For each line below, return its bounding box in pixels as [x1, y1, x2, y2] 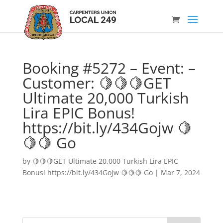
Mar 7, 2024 [160, 168, 200, 177]
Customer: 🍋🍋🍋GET [22, 73, 171, 93]
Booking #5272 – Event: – [22, 58, 196, 78]
